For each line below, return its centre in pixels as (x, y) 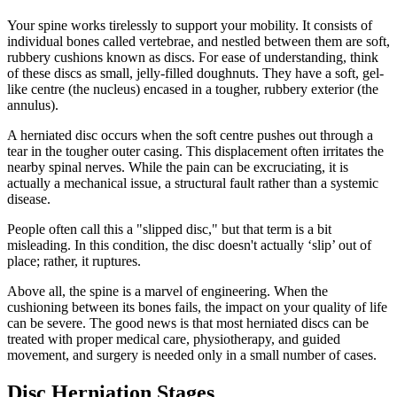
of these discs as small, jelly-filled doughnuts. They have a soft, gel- (195, 74)
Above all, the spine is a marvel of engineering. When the (167, 292)
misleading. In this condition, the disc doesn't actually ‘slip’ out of (189, 245)
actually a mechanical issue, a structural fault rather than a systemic (193, 183)
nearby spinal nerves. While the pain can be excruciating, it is (178, 167)
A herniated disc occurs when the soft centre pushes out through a (190, 136)
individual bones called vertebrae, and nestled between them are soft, (198, 42)
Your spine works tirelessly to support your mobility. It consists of (190, 26)
